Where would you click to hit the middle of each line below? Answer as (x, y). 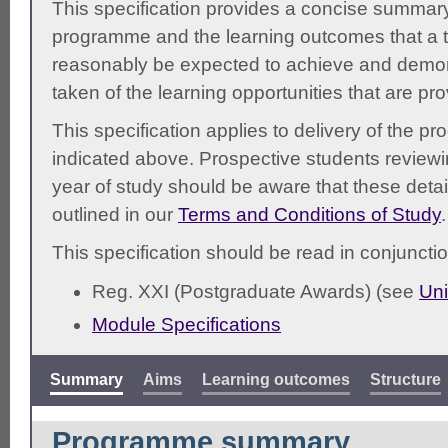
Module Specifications (186, 325)
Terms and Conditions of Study (309, 214)
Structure (405, 379)
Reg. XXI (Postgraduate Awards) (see (255, 291)
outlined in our (115, 214)
